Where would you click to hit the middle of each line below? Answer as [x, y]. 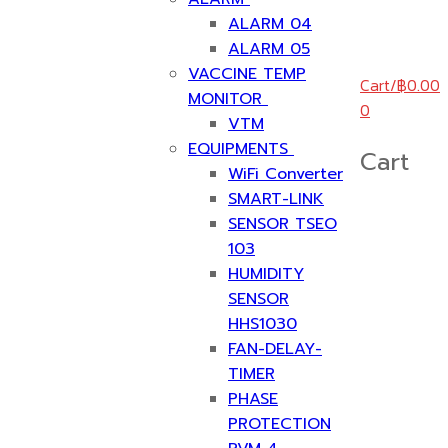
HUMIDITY [266, 274]
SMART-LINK [276, 199]
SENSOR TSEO [282, 224]
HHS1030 [262, 324]
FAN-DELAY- [275, 349]
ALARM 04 [270, 24]
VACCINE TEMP [247, 74]
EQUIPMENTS [238, 149]
